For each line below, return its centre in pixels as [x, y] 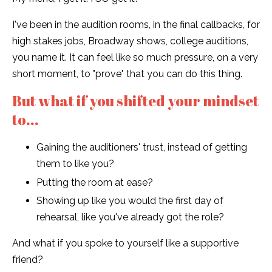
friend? [28, 259]
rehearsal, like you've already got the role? [130, 217]
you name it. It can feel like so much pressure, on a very [135, 58]
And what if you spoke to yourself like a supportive [125, 243]
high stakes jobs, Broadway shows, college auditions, [130, 41]
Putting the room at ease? [95, 182]
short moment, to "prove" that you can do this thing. [127, 74]
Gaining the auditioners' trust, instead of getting [142, 148]
